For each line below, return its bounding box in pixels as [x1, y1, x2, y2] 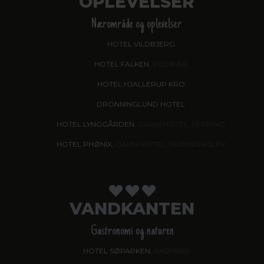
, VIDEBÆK [149, 59, 187, 68]
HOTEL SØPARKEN [82, 246, 150, 255]
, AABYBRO [150, 246, 190, 255]
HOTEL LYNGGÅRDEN [57, 119, 134, 128]
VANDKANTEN [70, 198, 194, 219]
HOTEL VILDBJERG [107, 39, 175, 48]
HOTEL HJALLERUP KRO [97, 79, 185, 88]
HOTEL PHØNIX [57, 139, 112, 148]
